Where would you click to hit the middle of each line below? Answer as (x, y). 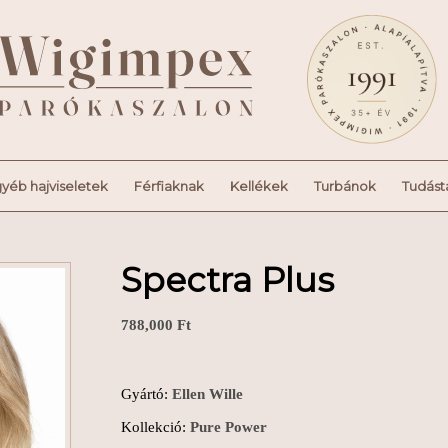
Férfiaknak (168, 186)
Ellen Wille (207, 393)
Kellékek (258, 186)
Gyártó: (146, 393)
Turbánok (344, 186)
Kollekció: (155, 427)
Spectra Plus (227, 280)
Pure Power (228, 427)
